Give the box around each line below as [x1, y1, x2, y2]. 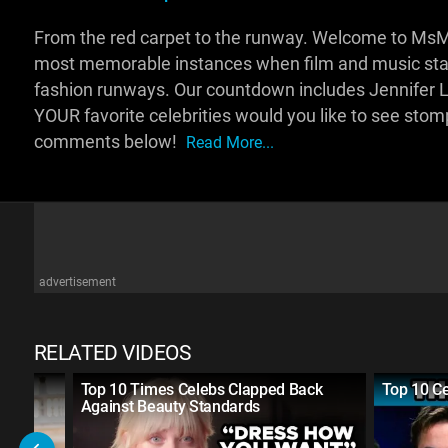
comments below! [33, 132, 181, 152]
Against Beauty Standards [80, 397, 261, 416]
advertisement [38, 275, 116, 289]
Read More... [185, 133, 274, 152]
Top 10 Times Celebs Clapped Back [80, 380, 323, 399]
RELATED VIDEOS [33, 341, 191, 365]
